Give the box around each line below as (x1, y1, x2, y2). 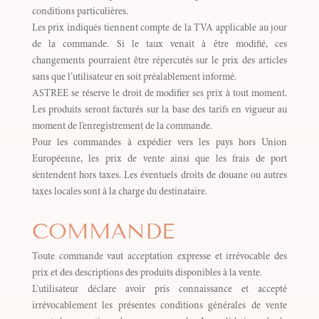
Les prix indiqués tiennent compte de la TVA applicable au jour (31, 23, 288, 34)
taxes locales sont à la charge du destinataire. (31, 187, 207, 198)
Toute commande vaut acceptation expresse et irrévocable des (31, 252, 288, 263)
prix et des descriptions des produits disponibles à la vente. (31, 268, 262, 279)
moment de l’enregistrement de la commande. (31, 122, 212, 132)
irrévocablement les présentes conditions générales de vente (31, 301, 288, 312)
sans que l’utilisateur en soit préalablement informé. (31, 73, 236, 83)
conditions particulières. (31, 7, 128, 18)
